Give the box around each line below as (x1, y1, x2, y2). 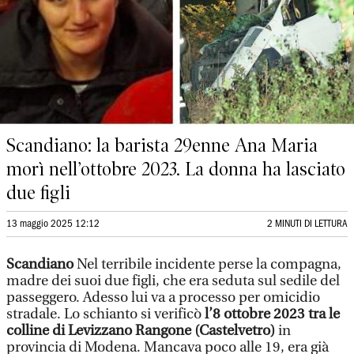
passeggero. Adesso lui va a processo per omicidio (6, 289, 320, 306)
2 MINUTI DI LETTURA (267, 220, 348, 228)
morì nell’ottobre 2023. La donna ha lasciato (6, 158, 345, 180)
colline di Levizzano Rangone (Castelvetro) (6, 322, 275, 339)
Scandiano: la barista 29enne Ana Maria (6, 134, 318, 156)
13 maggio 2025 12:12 (6, 220, 100, 228)
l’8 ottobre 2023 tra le (205, 306, 340, 322)
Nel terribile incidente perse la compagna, (73, 256, 341, 273)
